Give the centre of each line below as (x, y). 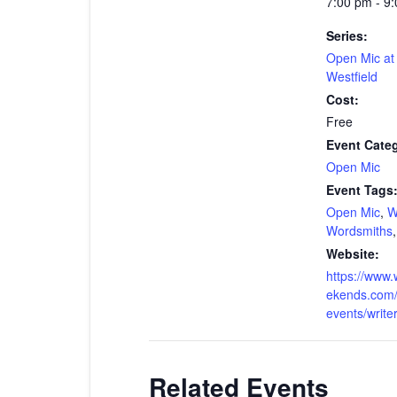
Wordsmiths (359, 230)
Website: (353, 253)
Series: (347, 35)
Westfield (352, 76)
